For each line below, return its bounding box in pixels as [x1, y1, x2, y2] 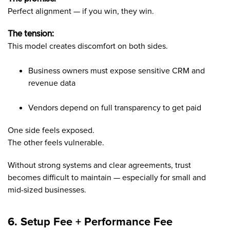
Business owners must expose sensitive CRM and [28, 66, 205, 75]
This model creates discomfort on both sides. [8, 42, 168, 50]
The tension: [8, 29, 54, 38]
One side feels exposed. [8, 126, 94, 135]
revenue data [28, 79, 75, 87]
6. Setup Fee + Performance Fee [8, 216, 172, 228]
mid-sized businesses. [8, 185, 86, 194]
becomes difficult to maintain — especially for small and [8, 173, 206, 182]
